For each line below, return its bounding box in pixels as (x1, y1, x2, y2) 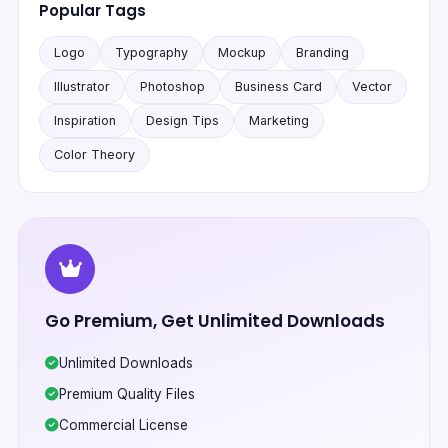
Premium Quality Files (59, 386, 195, 403)
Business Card (235, 79, 322, 95)
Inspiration (54, 113, 116, 129)
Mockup (218, 45, 266, 61)
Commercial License (59, 417, 188, 434)
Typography (115, 45, 188, 61)
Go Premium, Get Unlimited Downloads (45, 309, 385, 334)
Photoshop (140, 79, 205, 95)
